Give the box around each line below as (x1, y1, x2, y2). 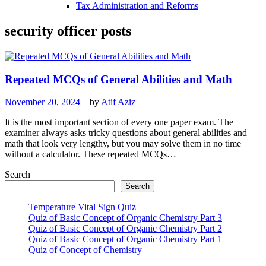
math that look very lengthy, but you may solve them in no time (5, 138, 241, 149)
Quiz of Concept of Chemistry (28, 245, 142, 255)
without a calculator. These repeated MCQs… (5, 149, 176, 160)
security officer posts (5, 23, 131, 39)
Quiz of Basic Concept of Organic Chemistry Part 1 (28, 234, 222, 245)
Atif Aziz (101, 97, 135, 107)
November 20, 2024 (5, 97, 80, 107)
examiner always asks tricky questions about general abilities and (5, 128, 247, 138)
